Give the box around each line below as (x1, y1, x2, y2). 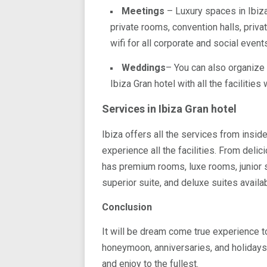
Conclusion (102, 201, 152, 213)
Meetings (122, 5, 167, 17)
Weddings (122, 62, 166, 73)
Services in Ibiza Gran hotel (102, 103, 237, 115)
